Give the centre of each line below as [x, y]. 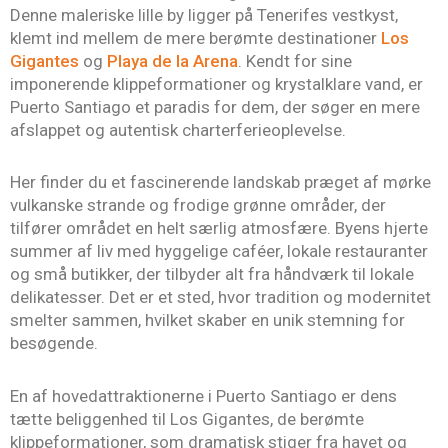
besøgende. [54, 343]
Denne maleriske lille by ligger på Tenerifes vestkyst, [204, 14]
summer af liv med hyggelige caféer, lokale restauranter [219, 251]
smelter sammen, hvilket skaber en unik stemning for [207, 320]
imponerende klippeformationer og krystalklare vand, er [216, 83]
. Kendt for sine [295, 60]
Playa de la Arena [172, 60]
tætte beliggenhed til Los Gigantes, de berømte [187, 419]
